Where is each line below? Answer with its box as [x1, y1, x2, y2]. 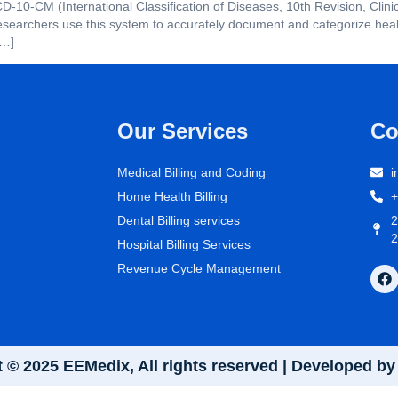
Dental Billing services [117, 212, 240, 227]
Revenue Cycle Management [117, 260, 281, 275]
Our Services [117, 118, 248, 143]
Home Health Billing [117, 188, 227, 203]
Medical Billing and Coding [117, 164, 266, 179]
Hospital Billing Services [117, 236, 251, 251]
